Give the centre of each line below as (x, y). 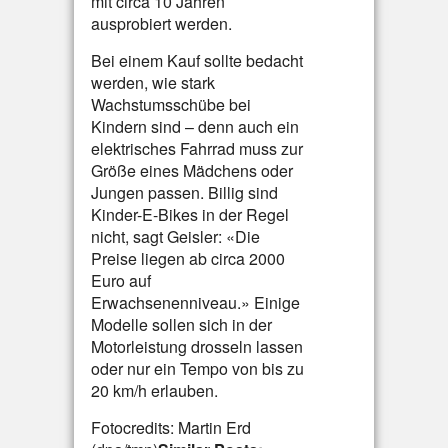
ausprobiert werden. (161, 23)
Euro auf (121, 280)
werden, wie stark (153, 82)
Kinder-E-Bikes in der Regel (190, 214)
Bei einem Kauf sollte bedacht (197, 60)
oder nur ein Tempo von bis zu (197, 368)
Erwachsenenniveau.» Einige (195, 302)
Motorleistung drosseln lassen (197, 346)
